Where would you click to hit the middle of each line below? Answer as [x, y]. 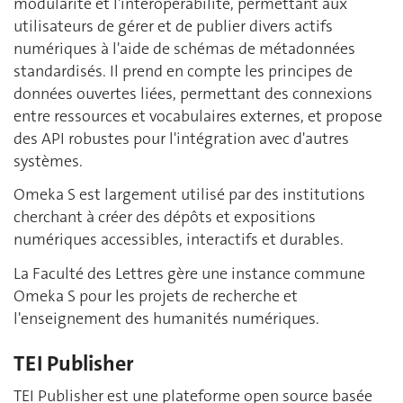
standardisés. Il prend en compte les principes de [183, 71]
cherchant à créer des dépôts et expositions [165, 217]
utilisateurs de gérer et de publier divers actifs [173, 26]
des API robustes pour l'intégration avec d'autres [181, 138]
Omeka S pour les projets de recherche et [156, 296]
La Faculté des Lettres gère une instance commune [189, 273]
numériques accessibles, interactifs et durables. [179, 239]
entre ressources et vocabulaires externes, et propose [198, 116]
